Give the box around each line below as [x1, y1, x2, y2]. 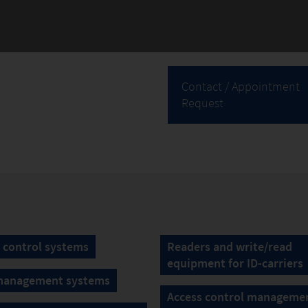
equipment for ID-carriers [167, 255, 303, 271]
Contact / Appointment [181, 78, 300, 94]
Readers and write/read [167, 239, 292, 254]
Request [181, 95, 223, 111]
